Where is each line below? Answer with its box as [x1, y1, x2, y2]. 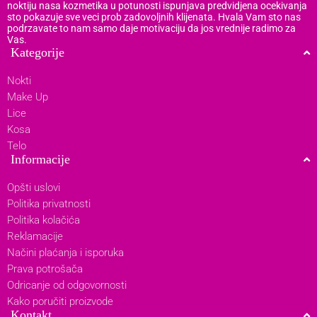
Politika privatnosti [7, 197, 91, 210]
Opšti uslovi [7, 180, 60, 194]
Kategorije [11, 45, 64, 59]
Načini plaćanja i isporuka [7, 246, 124, 259]
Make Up [7, 90, 48, 103]
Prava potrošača [7, 262, 83, 275]
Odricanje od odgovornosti [7, 278, 127, 292]
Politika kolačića [7, 213, 80, 226]
